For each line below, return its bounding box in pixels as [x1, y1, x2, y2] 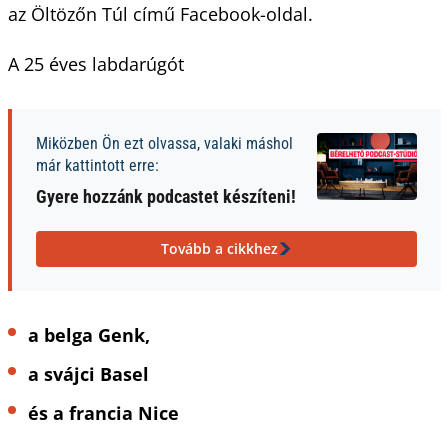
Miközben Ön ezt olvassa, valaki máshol [35, 133, 293, 153]
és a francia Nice [27, 400, 184, 425]
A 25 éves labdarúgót [7, 51, 189, 76]
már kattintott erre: [35, 155, 159, 175]
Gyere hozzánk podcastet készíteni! [35, 185, 296, 207]
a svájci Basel [27, 361, 154, 386]
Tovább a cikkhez [160, 238, 278, 258]
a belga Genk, [27, 322, 155, 347]
